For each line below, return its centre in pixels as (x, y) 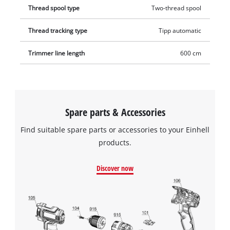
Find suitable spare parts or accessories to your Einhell (115, 130)
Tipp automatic (180, 31)
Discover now (115, 168)
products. (115, 143)
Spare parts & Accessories (115, 112)
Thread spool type (54, 8)
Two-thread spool (176, 8)
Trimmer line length (57, 53)
